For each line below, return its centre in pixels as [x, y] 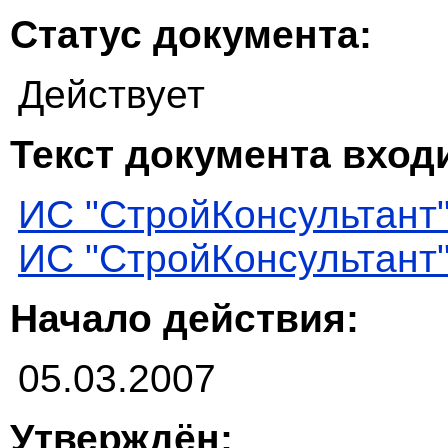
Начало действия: [184, 319]
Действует [111, 95]
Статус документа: [191, 35]
